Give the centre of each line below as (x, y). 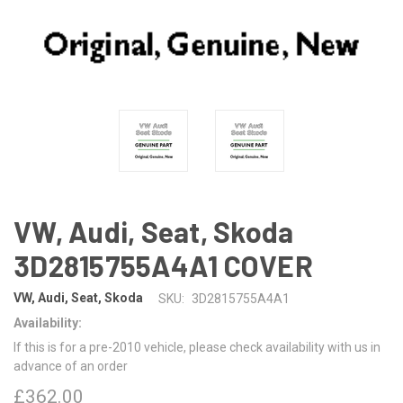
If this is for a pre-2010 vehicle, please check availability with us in (197, 347)
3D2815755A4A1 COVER (163, 265)
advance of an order (71, 366)
